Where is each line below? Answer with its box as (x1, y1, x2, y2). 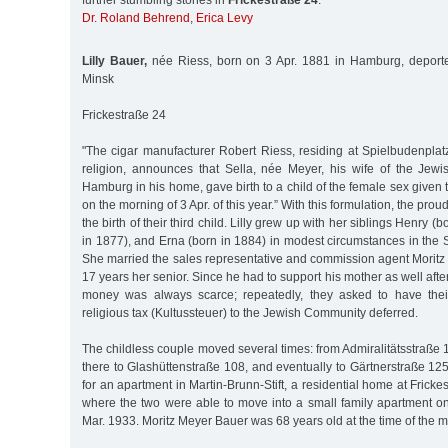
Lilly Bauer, (82, 53, 147, 68)
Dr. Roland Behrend (82, 11, 190, 26)
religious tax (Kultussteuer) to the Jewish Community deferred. (82, 305, 418, 320)
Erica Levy (196, 11, 253, 26)
